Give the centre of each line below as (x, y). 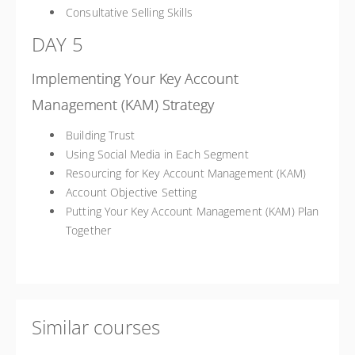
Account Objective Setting (132, 192)
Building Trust (100, 135)
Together (89, 230)
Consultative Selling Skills (129, 12)
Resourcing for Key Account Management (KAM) (186, 173)
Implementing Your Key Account (135, 78)
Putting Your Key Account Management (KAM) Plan (193, 211)
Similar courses (96, 327)
